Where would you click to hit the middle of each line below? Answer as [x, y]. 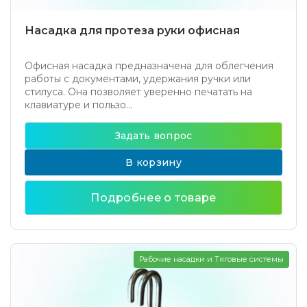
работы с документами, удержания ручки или [138, 79]
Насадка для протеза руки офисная [132, 30]
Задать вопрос [153, 136]
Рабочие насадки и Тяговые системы [211, 259]
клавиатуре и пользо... [78, 105]
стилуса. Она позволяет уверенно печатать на [138, 92]
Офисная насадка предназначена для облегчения [149, 66]
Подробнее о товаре [153, 198]
